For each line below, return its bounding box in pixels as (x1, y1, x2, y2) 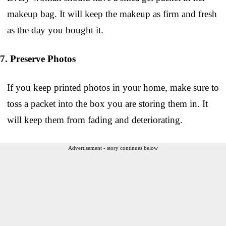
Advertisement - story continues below (68, 144, 158, 151)
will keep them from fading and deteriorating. (7, 114, 183, 125)
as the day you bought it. (7, 24, 103, 35)
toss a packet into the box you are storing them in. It (7, 98, 208, 109)
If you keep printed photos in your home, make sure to (7, 82, 219, 93)
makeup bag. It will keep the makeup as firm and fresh (7, 8, 217, 19)
